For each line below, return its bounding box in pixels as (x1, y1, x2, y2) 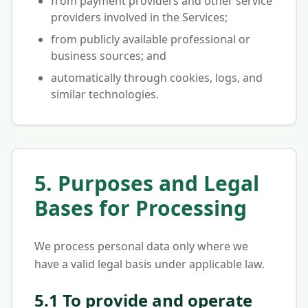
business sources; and (51, 48, 166, 63)
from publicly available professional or (51, 32, 250, 47)
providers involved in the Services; (51, 10, 228, 25)
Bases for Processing (34, 194, 247, 222)
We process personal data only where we (34, 239, 248, 254)
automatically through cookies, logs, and (51, 70, 263, 85)
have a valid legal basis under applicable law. (34, 256, 265, 272)
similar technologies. (51, 87, 159, 102)
